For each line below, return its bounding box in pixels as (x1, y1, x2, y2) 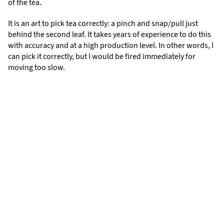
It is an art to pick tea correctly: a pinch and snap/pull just (8, 17, 198, 28)
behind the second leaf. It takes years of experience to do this (8, 28, 211, 39)
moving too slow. (8, 61, 65, 72)
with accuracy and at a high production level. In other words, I (8, 39, 213, 50)
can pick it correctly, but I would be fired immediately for (8, 50, 195, 61)
